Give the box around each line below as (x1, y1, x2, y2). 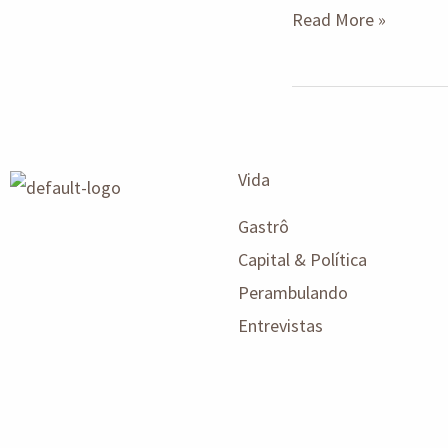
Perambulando (238, 280, 348, 304)
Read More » (292, 7, 386, 31)
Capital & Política (238, 247, 367, 271)
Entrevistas (238, 313, 323, 337)
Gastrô (238, 214, 289, 238)
